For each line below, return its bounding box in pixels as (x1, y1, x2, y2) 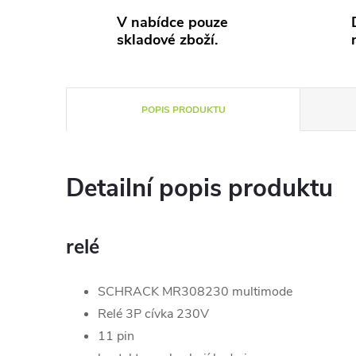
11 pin (98, 327, 134, 345)
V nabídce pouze (117, 13, 228, 32)
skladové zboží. (117, 30, 218, 49)
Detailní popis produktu (66, 172, 333, 205)
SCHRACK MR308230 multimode (98, 283, 292, 300)
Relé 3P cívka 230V (98, 305, 209, 323)
